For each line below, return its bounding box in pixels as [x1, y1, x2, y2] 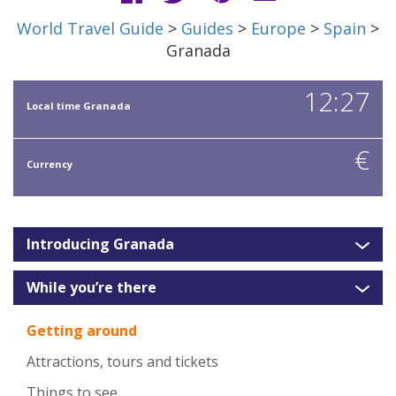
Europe [251, 18, 306, 40]
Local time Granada [27, 99, 131, 113]
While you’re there [27, 278, 156, 298]
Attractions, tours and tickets [27, 352, 218, 372]
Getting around [27, 321, 137, 341]
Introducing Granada [27, 234, 174, 255]
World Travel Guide [17, 18, 164, 40]
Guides [181, 18, 233, 40]
